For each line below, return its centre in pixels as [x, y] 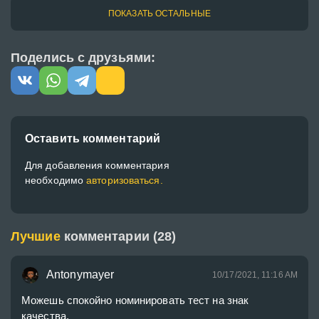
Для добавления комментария [97, 165]
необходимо [56, 180]
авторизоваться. [125, 180]
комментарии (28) [120, 236]
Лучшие [36, 236]
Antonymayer [80, 274]
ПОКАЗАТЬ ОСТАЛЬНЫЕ [159, 14]
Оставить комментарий [93, 138]
